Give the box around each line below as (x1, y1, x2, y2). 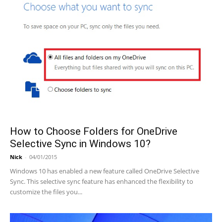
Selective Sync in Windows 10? (10, 137, 151, 150)
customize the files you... (10, 187, 82, 196)
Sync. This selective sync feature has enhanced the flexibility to (10, 176, 193, 186)
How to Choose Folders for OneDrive (10, 125, 177, 137)
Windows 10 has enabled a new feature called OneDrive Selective (10, 166, 199, 175)
